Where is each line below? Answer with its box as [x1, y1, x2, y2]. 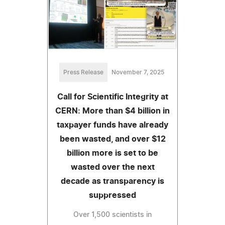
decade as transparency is [61, 177, 164, 185]
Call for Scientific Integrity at [57, 92, 168, 101]
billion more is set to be [67, 149, 158, 157]
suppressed [89, 191, 136, 199]
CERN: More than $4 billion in [55, 106, 170, 115]
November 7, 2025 [111, 69, 164, 75]
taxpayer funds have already [57, 121, 168, 129]
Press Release [63, 69, 103, 75]
